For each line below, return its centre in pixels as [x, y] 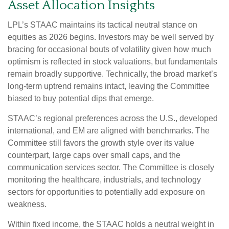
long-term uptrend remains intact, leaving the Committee [109, 86]
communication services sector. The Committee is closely [111, 167]
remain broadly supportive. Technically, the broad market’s [112, 74]
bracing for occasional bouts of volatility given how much [109, 49]
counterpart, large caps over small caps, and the [94, 155]
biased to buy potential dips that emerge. [81, 98]
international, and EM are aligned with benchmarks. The [109, 130]
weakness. [27, 204]
